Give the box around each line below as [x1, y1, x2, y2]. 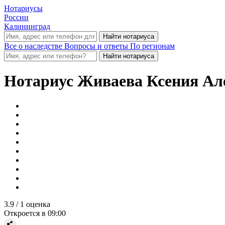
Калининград [4, 22, 50, 31]
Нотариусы [4, 4, 43, 13]
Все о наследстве [4, 42, 64, 50]
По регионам [130, 42, 175, 50]
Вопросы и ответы [64, 42, 130, 50]
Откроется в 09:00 [4, 208, 66, 217]
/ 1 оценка [16, 199, 50, 208]
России [4, 13, 29, 22]
